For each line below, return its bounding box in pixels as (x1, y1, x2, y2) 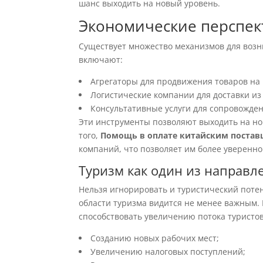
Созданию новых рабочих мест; (90, 232, 220, 244)
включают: (79, 54, 123, 65)
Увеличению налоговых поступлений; (90, 246, 246, 257)
